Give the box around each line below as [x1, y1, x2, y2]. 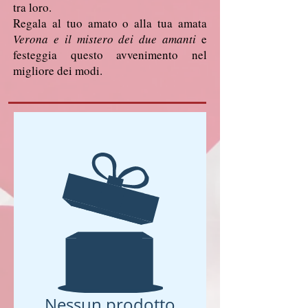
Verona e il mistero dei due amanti [13, 31, 201, 47]
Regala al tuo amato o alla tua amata [13, 15, 207, 32]
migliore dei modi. [13, 63, 107, 79]
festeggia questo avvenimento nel [13, 47, 207, 63]
